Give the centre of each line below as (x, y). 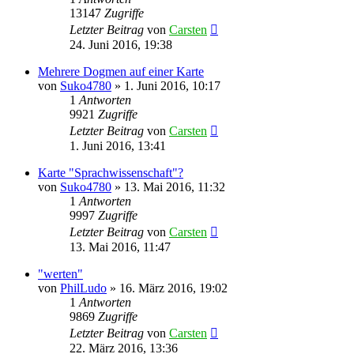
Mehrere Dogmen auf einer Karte (121, 71)
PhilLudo (83, 288)
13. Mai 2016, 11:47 (120, 247)
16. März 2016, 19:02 (173, 288)
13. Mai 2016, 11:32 (175, 186)
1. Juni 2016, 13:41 (118, 145)
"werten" (60, 273)
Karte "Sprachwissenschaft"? (111, 172)
